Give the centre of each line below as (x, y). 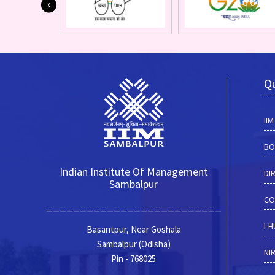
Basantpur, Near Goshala (134, 230)
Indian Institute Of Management (134, 172)
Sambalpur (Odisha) (134, 244)
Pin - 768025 (134, 259)
